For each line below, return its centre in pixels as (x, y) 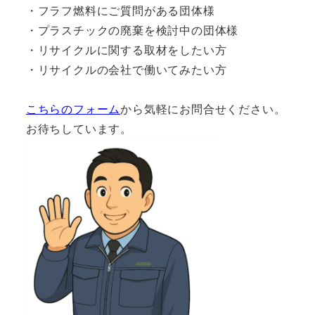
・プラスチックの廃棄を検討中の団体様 (132, 30)
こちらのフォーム (73, 108)
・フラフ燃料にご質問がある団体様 (120, 10)
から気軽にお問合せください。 (203, 108)
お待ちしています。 (79, 128)
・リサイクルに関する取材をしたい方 (126, 49)
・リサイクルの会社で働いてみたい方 (126, 69)
